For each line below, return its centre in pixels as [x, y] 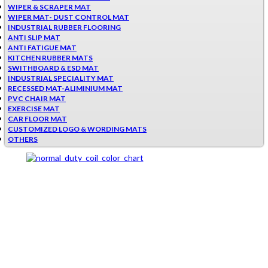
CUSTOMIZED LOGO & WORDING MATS [77, 129]
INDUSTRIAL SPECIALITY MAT [61, 78]
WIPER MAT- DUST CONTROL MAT [68, 17]
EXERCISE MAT [34, 108]
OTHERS [23, 139]
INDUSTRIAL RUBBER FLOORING [64, 27]
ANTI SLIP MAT [34, 37]
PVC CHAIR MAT [37, 98]
